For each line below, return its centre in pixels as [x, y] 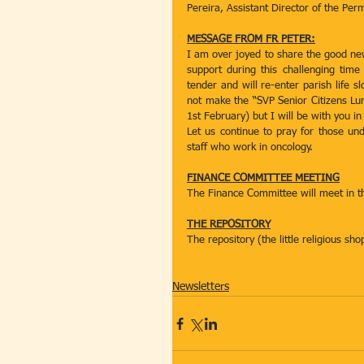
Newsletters [201, 287]
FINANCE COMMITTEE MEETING [263, 178]
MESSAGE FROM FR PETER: [251, 39]
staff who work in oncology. [253, 147]
